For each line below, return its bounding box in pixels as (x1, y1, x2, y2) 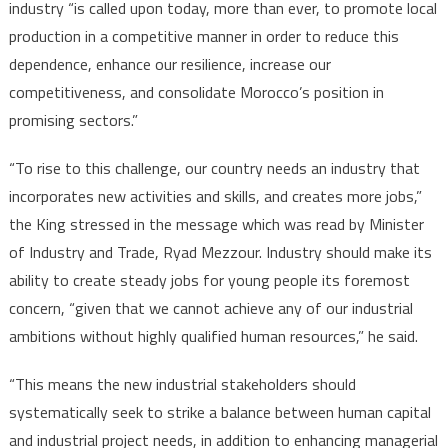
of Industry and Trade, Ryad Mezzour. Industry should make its (8, 239, 432, 264)
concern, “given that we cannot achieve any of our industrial (8, 295, 413, 320)
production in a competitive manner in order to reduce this (8, 23, 399, 48)
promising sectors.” (8, 107, 138, 132)
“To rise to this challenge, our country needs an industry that (8, 155, 420, 180)
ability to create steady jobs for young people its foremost (8, 267, 410, 292)
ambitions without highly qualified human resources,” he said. (8, 323, 418, 348)
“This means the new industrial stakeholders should (8, 371, 356, 396)
